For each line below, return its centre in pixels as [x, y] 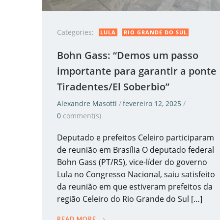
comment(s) [82, 116]
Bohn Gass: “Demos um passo [128, 55]
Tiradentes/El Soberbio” [113, 87]
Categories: [75, 32]
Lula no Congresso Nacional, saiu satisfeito [136, 174]
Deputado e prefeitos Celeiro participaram [136, 137]
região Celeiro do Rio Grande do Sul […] [130, 199]
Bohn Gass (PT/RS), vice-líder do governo [132, 162]
